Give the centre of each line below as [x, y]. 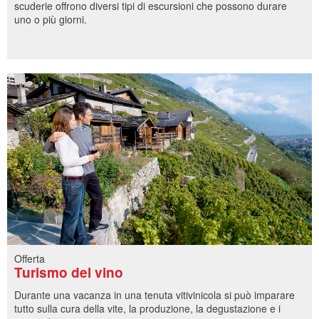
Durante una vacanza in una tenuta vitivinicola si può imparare [155, 295]
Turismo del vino [69, 272]
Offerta [30, 258]
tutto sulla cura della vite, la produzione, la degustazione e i [147, 309]
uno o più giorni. [51, 20]
